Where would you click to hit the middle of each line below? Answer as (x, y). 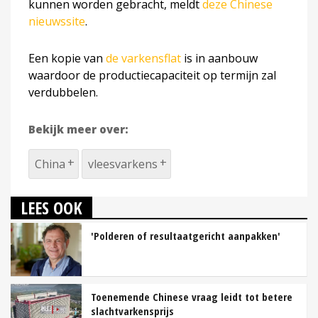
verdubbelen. (63, 93)
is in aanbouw (219, 59)
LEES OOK (51, 208)
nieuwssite (57, 22)
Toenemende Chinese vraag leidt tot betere (192, 297)
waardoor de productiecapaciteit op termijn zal (152, 76)
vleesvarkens (123, 164)
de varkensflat (143, 59)
